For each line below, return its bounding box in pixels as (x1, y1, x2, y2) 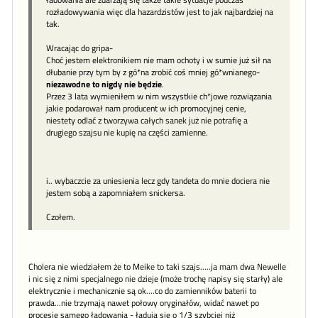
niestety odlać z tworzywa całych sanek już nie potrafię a (46, 114, 248, 128)
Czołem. (46, 210, 75, 224)
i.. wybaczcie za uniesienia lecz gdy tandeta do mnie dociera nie (46, 174, 270, 188)
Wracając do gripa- (46, 41, 113, 55)
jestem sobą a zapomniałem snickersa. (46, 186, 185, 200)
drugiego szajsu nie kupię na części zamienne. (46, 126, 208, 140)
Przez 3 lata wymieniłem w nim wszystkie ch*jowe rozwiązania (46, 89, 272, 104)
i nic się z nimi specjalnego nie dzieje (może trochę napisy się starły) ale (28, 273, 283, 286)
